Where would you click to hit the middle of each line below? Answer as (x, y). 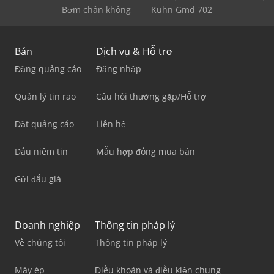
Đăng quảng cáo (48, 69)
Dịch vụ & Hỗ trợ (135, 52)
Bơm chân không (96, 10)
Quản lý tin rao (45, 97)
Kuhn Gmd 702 (182, 10)
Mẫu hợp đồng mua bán (146, 152)
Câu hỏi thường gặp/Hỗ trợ (151, 97)
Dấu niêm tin (41, 152)
